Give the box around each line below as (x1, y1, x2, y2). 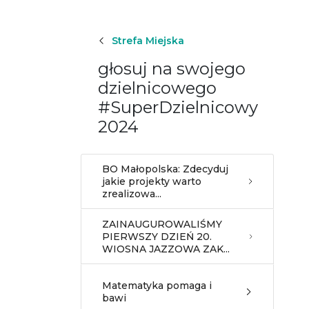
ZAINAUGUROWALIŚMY (102, 218, 222, 230)
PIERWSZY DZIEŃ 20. (102, 230, 212, 243)
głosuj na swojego (98, 59, 246, 79)
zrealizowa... (102, 188, 161, 200)
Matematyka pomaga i (102, 279, 212, 292)
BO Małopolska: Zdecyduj (102, 163, 228, 175)
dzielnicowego (98, 78, 217, 98)
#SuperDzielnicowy (98, 97, 258, 117)
